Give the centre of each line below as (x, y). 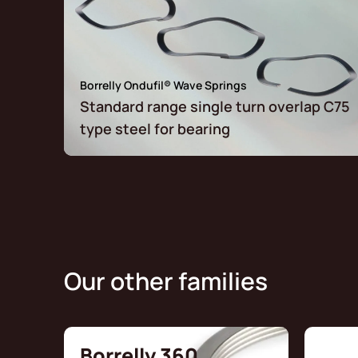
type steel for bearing (155, 129)
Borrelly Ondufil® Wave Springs (163, 86)
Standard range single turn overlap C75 (215, 107)
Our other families (166, 281)
